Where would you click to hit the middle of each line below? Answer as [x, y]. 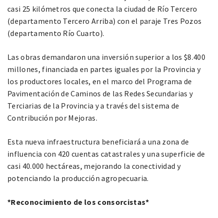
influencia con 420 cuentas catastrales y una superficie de [106, 154]
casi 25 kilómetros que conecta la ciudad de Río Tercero [102, 9]
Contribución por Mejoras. [53, 118]
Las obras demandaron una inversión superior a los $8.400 [106, 57]
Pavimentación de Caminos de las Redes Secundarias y [100, 93]
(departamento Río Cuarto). [56, 33]
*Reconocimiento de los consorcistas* [78, 202]
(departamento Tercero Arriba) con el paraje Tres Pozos [105, 21]
